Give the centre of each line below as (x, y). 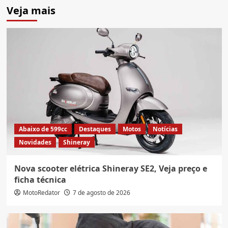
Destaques (95, 129)
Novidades (35, 142)
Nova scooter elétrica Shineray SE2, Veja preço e (110, 169)
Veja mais (31, 11)
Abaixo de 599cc (43, 129)
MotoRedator (41, 193)
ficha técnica (40, 180)
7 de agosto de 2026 (101, 193)
